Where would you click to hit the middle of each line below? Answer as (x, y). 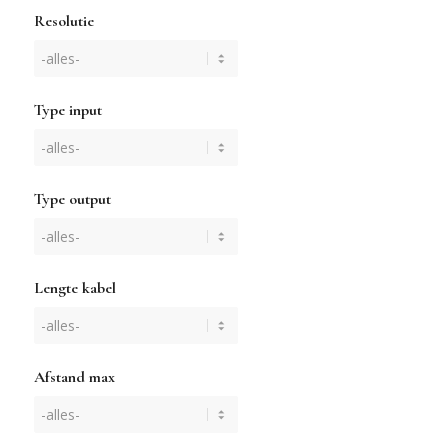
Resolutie (63, 21)
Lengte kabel (74, 288)
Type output (72, 199)
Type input (67, 110)
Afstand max (74, 377)
